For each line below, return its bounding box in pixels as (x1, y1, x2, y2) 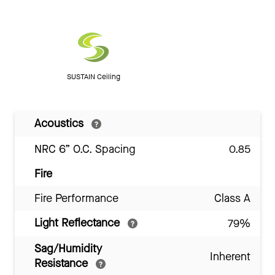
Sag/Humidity (34, 241, 102, 256)
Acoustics (34, 115, 87, 131)
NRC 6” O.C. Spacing (34, 141, 135, 157)
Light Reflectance (34, 215, 123, 230)
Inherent (210, 249, 250, 264)
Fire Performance (34, 190, 118, 206)
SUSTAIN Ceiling (66, 71, 120, 82)
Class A (214, 190, 250, 206)
